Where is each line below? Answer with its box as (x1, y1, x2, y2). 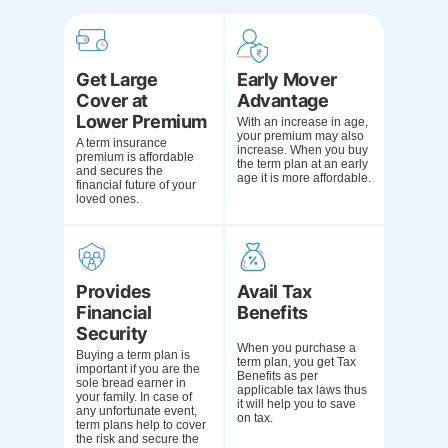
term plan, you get (237, 355, 334, 369)
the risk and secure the (76, 432, 199, 446)
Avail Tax (237, 281, 312, 302)
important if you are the (76, 362, 200, 376)
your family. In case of (76, 390, 192, 404)
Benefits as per (237, 369, 318, 383)
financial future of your (76, 178, 196, 192)
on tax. (237, 411, 273, 425)
